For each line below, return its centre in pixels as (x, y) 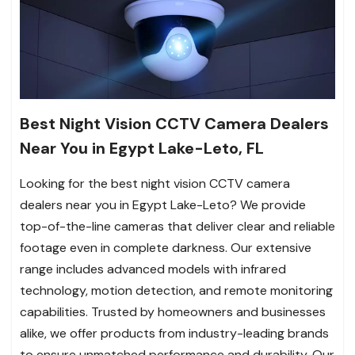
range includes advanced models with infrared (153, 269)
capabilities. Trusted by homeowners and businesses (173, 311)
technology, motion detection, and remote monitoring (176, 290)
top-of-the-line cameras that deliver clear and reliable (177, 226)
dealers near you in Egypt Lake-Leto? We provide (163, 204)
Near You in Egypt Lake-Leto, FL (142, 148)
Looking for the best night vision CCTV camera (155, 183)
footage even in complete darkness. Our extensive (166, 247)
